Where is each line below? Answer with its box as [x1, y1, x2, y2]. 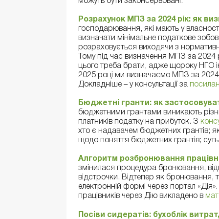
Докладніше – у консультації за [78, 81, 190, 88]
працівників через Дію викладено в [78, 193, 205, 200]
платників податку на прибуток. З [78, 118, 200, 126]
